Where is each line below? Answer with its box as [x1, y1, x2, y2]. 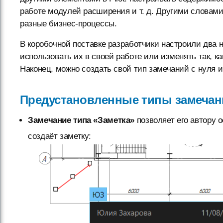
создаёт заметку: [28, 131, 92, 141]
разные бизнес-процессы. [20, 18, 117, 28]
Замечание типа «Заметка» [28, 115, 135, 125]
